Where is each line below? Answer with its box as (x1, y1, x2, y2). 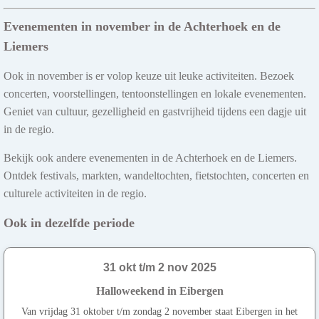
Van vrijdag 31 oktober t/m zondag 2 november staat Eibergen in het (21, 305, 298, 317)
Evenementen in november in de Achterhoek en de (4, 19, 281, 33)
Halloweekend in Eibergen (95, 284, 224, 297)
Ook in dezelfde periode (4, 215, 135, 230)
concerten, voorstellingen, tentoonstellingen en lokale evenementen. (4, 87, 306, 100)
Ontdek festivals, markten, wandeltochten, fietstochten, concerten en (4, 169, 309, 182)
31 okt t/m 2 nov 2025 (103, 261, 216, 273)
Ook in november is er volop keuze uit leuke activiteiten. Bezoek (4, 69, 294, 82)
